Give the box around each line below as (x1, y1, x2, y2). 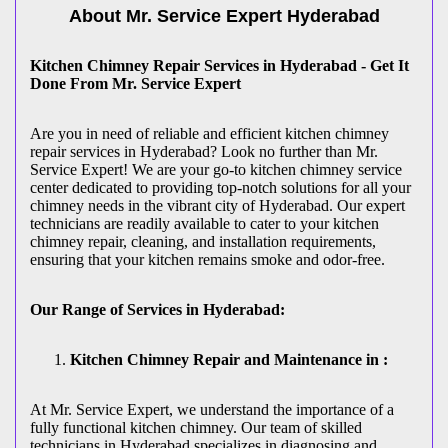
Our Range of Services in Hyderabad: (30, 301, 285, 319)
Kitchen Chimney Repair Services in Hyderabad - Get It (30, 57, 409, 75)
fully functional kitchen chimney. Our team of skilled (30, 419, 362, 437)
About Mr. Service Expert (68, 6, 287, 27)
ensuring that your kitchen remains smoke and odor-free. (30, 251, 385, 269)
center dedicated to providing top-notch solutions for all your (30, 179, 411, 197)
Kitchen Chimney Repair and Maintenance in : (70, 351, 388, 369)
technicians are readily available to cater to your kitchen (30, 215, 379, 233)
